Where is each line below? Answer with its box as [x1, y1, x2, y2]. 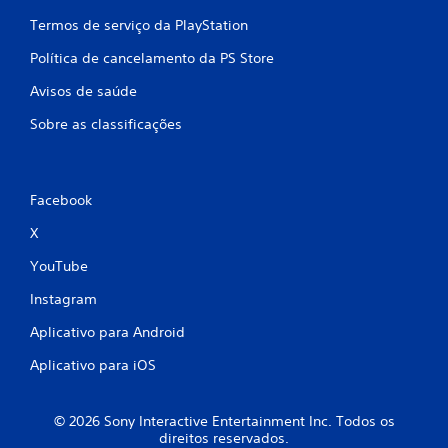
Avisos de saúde [30, 81, 137, 100]
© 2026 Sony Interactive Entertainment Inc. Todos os [53, 411, 395, 430]
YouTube [30, 256, 88, 275]
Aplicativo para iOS [30, 355, 156, 374]
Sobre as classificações [30, 114, 182, 133]
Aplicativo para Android [30, 322, 185, 341]
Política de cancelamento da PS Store [30, 48, 274, 67]
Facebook [30, 190, 92, 209]
